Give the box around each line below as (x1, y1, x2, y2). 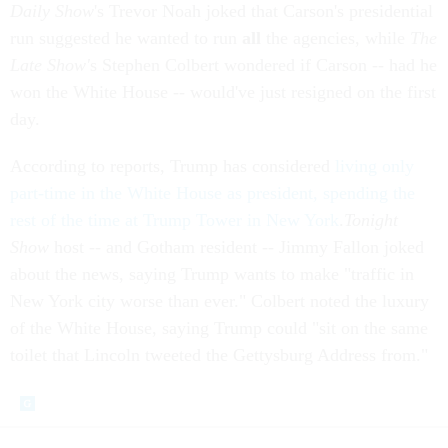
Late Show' (10, 54, 90, 75)
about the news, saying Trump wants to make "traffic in (10, 263, 414, 284)
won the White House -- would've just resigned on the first (10, 81, 436, 102)
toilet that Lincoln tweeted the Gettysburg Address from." (10, 344, 428, 365)
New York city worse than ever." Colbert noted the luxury (10, 290, 429, 311)
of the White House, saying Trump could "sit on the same (10, 317, 428, 338)
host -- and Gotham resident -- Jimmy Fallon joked (49, 236, 424, 257)
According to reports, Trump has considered (10, 155, 335, 176)
